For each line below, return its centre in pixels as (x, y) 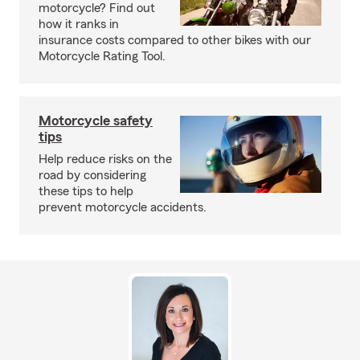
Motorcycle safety (96, 121)
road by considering (92, 175)
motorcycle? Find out (97, 8)
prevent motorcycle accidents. (123, 207)
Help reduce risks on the (105, 159)
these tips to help (86, 191)
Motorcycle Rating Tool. (102, 56)
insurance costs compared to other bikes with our (175, 40)
